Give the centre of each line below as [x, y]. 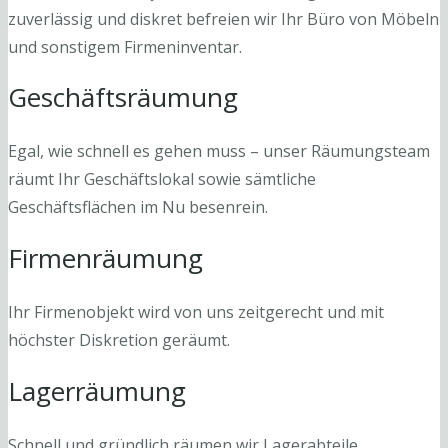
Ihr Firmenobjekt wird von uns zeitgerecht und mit [196, 312]
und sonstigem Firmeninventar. [125, 46]
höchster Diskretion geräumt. [119, 340]
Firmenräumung [105, 258]
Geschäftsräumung [123, 97]
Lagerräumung [97, 390]
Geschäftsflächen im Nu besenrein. [138, 207]
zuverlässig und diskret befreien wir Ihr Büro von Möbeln [223, 18]
